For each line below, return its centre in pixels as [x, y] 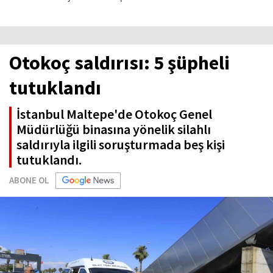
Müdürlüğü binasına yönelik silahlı [114, 129]
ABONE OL [29, 180]
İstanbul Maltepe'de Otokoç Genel [114, 114]
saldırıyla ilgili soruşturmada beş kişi [121, 144]
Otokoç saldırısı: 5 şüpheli [119, 63]
